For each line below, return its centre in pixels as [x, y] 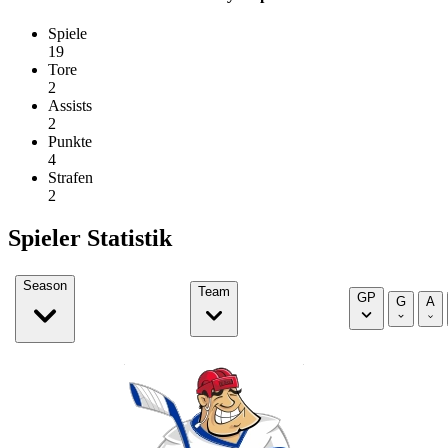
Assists [70, 106]
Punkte [70, 142]
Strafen [70, 178]
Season [45, 286]
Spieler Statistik [90, 238]
